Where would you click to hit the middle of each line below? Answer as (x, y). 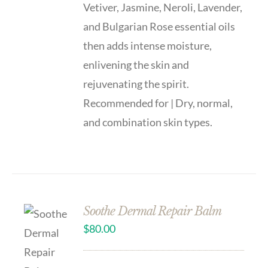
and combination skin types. (148, 122)
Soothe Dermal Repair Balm (153, 211)
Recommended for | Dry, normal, (158, 103)
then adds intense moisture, (148, 45)
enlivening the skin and (136, 65)
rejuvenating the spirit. (136, 84)
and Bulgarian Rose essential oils (159, 26)
